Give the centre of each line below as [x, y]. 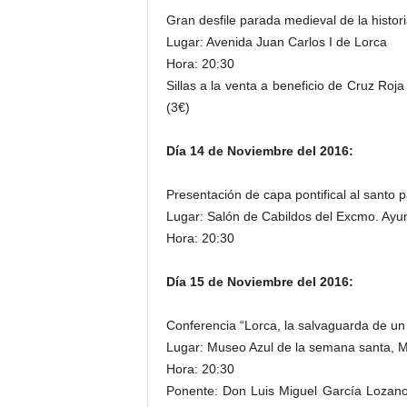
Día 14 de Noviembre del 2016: [259, 151]
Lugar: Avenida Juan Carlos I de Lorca [276, 42]
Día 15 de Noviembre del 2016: [259, 282]
